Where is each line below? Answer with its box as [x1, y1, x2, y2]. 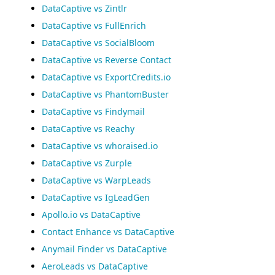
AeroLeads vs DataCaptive [42, 260, 148, 272]
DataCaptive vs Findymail [42, 106, 145, 117]
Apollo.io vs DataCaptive [42, 209, 141, 220]
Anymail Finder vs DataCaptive [42, 243, 167, 255]
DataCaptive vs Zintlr [42, 2, 127, 14]
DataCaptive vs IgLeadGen [42, 192, 150, 203]
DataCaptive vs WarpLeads [42, 174, 151, 186]
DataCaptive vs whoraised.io [42, 140, 158, 152]
